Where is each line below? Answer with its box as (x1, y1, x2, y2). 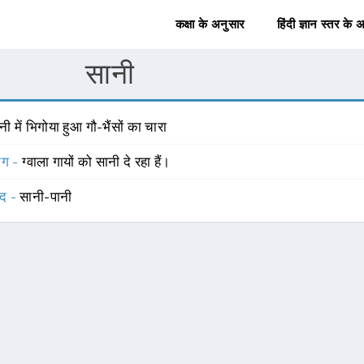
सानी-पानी (19, 188, 72, 205)
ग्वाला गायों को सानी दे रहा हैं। (22, 154, 171, 170)
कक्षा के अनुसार (175, 17, 245, 32)
